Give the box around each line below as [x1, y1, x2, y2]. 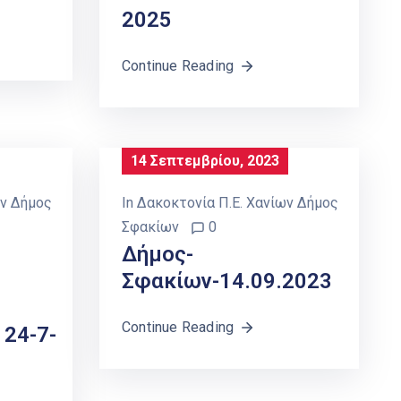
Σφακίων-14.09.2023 [122, 269, 332, 294]
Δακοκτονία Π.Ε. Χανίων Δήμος [137, 194, 338, 212]
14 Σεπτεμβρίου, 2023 [131, 152, 279, 170]
